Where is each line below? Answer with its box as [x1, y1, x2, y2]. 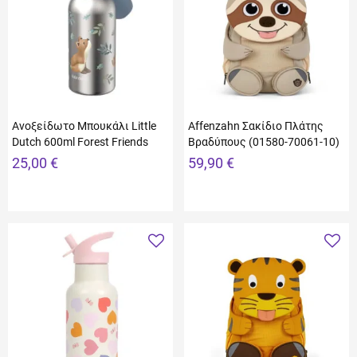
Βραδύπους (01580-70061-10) [188, 135, 339, 148]
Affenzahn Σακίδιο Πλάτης [188, 120, 324, 132]
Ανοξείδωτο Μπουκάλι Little [12, 120, 156, 132]
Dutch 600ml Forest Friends [12, 135, 148, 148]
